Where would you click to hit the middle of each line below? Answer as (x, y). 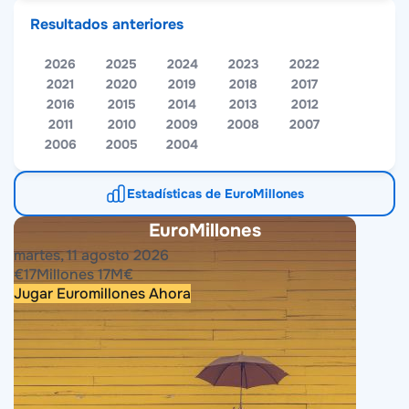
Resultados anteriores (107, 24)
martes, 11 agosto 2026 (91, 255)
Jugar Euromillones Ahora (102, 294)
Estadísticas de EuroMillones (215, 194)
